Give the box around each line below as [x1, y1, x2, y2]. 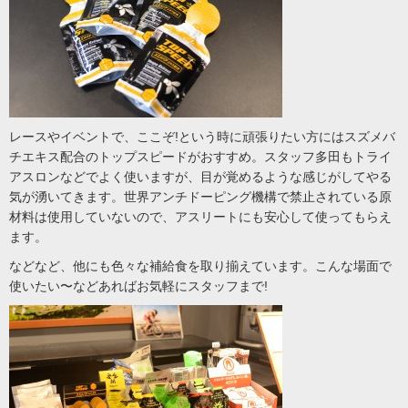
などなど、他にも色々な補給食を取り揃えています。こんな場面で [9, 259, 392, 273]
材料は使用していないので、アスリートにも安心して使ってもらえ [9, 209, 392, 224]
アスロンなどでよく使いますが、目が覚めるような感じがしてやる [9, 169, 392, 184]
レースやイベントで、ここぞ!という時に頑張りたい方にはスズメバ [9, 129, 395, 144]
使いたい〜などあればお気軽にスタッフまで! [9, 279, 268, 293]
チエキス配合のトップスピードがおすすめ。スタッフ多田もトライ [9, 149, 392, 164]
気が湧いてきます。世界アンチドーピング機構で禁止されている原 [9, 189, 392, 204]
